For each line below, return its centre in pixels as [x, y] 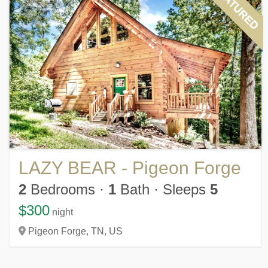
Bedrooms [61, 190]
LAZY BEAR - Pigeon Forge [130, 168]
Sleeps [186, 190]
